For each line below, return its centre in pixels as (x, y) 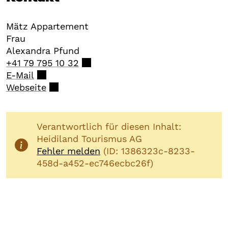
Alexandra (28, 50)
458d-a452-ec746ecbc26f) (95, 163)
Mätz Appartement (47, 26)
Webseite (26, 87)
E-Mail (20, 75)
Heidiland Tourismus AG (90, 138)
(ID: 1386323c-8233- (148, 151)
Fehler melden (69, 151)
